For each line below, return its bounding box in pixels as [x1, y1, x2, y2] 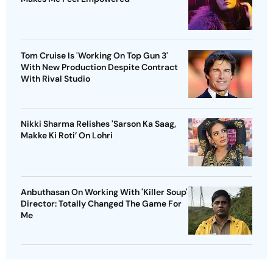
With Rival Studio [21, 73, 90, 84]
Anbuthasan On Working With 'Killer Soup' [21, 186, 188, 197]
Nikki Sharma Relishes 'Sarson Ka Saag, [21, 118, 176, 129]
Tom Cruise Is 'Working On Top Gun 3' [21, 49, 168, 61]
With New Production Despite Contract [21, 61, 178, 73]
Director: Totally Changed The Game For [21, 197, 182, 209]
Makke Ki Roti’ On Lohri [21, 129, 113, 141]
